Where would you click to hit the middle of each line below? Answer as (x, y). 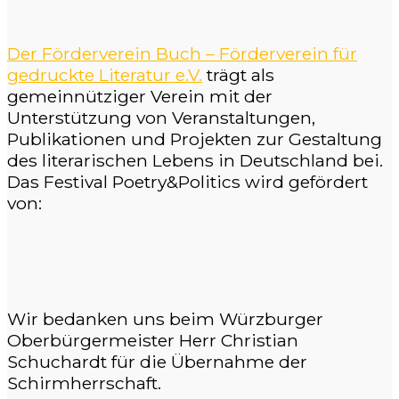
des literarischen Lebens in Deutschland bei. (195, 161)
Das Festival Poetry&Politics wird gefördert (187, 182)
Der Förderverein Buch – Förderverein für (182, 54)
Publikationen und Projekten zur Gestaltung (195, 139)
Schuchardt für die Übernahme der (157, 361)
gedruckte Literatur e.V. (105, 75)
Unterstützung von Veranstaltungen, (161, 118)
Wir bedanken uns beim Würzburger (165, 318)
